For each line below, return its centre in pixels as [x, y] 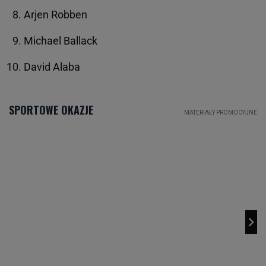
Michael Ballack [61, 40]
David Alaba [52, 66]
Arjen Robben [56, 14]
